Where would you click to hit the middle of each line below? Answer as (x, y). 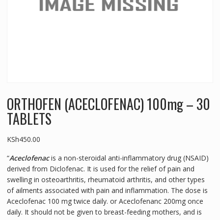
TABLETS (29, 119)
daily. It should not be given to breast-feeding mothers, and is (104, 212)
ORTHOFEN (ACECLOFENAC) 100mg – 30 (108, 104)
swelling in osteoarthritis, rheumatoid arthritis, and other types (106, 180)
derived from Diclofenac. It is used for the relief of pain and (100, 169)
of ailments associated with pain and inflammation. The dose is (107, 191)
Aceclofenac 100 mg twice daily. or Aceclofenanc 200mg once (105, 201)
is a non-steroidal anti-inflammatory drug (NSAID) (129, 158)
